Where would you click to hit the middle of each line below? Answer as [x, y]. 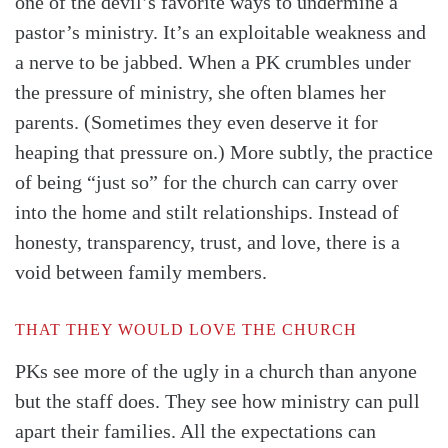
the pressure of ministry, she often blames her [200, 91]
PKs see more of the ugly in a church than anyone [216, 370]
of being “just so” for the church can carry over [206, 181]
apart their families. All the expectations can [195, 430]
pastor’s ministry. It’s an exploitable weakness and [220, 31]
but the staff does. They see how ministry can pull [217, 400]
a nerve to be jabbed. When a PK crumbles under [213, 61]
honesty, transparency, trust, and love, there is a [207, 241]
